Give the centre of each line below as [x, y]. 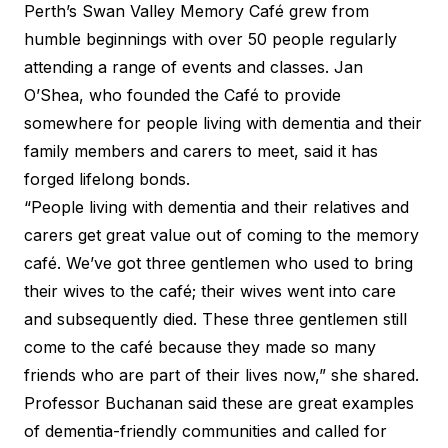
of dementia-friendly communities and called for [205, 430]
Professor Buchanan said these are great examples [219, 402]
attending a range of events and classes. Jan [193, 66]
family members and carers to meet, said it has [201, 150]
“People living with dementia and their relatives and [216, 206]
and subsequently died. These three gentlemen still [215, 318]
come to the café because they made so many [200, 346]
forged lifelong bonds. [107, 178]
